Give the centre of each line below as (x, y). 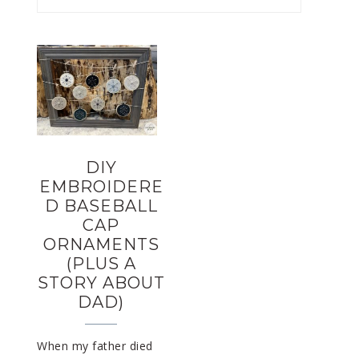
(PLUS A (101, 263)
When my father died (95, 345)
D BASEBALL (101, 206)
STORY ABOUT (101, 282)
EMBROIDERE (101, 186)
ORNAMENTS (101, 244)
